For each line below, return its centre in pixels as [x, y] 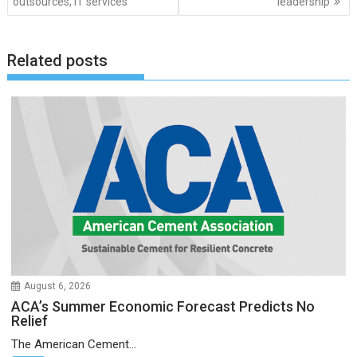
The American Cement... [74, 344]
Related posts [58, 61]
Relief [31, 320]
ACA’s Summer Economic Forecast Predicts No [163, 306]
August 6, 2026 [58, 286]
